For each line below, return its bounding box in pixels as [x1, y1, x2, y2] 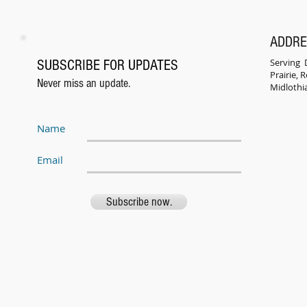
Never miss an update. [37, 75, 130, 90]
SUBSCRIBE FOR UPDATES [37, 56, 178, 74]
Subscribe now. [106, 194, 172, 209]
